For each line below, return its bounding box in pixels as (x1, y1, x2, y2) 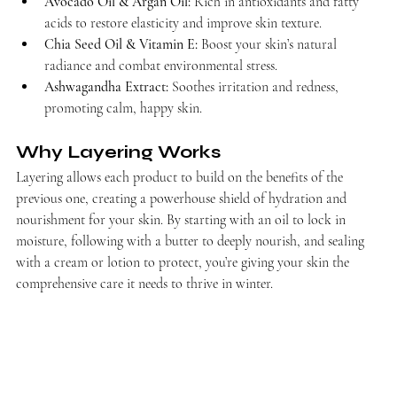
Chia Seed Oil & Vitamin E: (44, 35, 198, 53)
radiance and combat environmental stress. (44, 56, 277, 74)
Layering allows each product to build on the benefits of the (16, 167, 346, 186)
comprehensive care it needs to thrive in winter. (16, 274, 273, 292)
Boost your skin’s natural (198, 35, 340, 53)
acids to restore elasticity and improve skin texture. (44, 13, 322, 32)
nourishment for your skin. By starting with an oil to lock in (16, 210, 349, 229)
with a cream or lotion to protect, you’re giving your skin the (16, 253, 353, 271)
